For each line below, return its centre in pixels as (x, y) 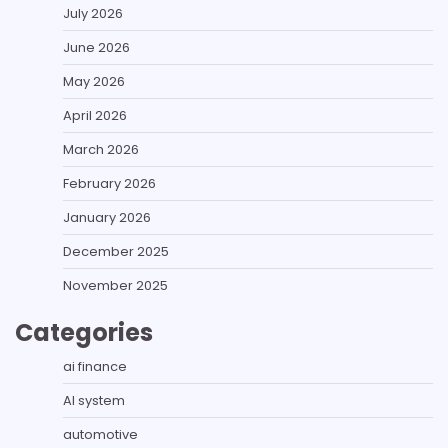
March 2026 (101, 149)
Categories (84, 332)
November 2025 (115, 285)
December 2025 (116, 251)
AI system (94, 400)
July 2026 (93, 13)
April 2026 (95, 115)
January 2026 (107, 217)
